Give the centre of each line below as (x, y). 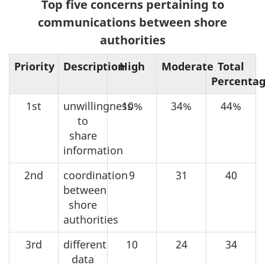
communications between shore (132, 22)
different (85, 245)
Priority (34, 67)
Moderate (188, 67)
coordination (96, 175)
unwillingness (98, 106)
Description (94, 67)
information (93, 151)
